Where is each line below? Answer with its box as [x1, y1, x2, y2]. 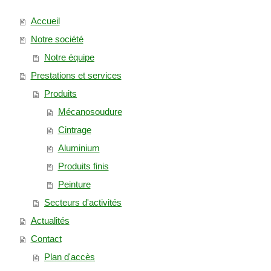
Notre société [30, 34, 83, 45]
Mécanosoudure [57, 106, 122, 117]
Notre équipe [44, 52, 94, 63]
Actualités [30, 215, 70, 226]
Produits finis [57, 161, 109, 172]
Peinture [57, 179, 91, 190]
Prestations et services [30, 70, 122, 81]
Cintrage [57, 125, 91, 135]
